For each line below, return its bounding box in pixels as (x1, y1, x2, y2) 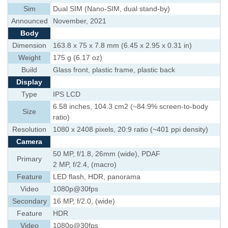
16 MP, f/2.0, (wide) (53, 197, 115, 205)
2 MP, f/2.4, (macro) (53, 161, 117, 168)
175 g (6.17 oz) (53, 54, 102, 62)
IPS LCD (53, 91, 80, 98)
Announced (11, 17, 48, 25)
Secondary (12, 197, 47, 205)
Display (16, 78, 42, 86)
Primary (17, 155, 42, 163)
